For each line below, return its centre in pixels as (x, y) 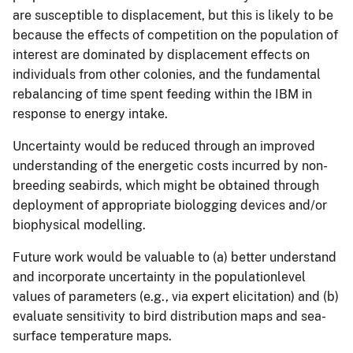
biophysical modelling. (79, 225)
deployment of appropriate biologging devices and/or (170, 205)
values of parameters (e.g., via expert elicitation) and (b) (176, 296)
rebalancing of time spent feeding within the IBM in (162, 94)
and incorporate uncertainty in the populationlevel (159, 277)
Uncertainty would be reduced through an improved (164, 146)
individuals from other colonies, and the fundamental (167, 74)
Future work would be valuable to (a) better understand (175, 257)
